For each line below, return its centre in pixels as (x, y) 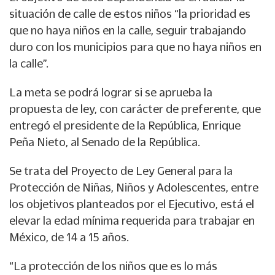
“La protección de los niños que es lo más (113, 265)
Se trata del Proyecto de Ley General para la (121, 170)
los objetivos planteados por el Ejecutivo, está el (132, 203)
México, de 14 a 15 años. (69, 237)
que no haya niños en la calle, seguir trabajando (128, 30)
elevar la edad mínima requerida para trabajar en (132, 220)
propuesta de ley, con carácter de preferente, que (135, 108)
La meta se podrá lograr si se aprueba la (111, 92)
